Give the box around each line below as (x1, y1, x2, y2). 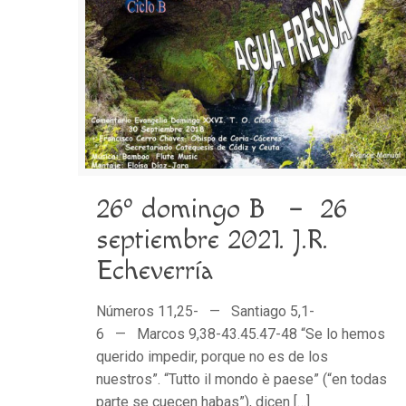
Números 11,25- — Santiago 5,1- (96, 303, 315, 321)
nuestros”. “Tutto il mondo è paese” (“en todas (96, 371, 388, 389)
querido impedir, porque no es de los (96, 348, 329, 366)
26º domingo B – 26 (96, 193, 348, 227)
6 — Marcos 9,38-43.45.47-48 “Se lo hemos (96, 325, 386, 343)
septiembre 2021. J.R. (96, 224, 328, 257)
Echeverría (96, 255, 214, 288)
